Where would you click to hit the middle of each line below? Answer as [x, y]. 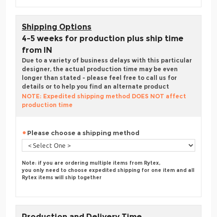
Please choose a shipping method [83, 133]
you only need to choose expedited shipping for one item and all [108, 170]
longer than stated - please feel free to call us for [99, 78]
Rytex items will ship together [62, 178]
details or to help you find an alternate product [95, 87]
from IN [37, 50]
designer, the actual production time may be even [100, 69]
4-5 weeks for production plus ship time [103, 39]
